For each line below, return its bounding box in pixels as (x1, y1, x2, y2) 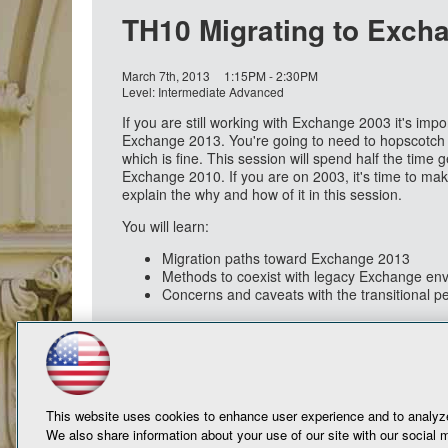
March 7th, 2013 (122, 67, 210, 84)
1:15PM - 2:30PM (224, 67, 318, 84)
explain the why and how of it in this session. (122, 184, 402, 204)
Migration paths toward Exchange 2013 (162, 248, 410, 268)
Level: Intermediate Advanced (122, 83, 284, 100)
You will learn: (122, 216, 209, 236)
